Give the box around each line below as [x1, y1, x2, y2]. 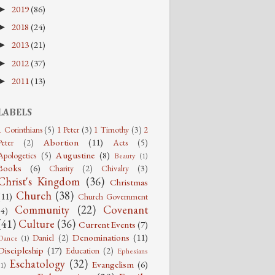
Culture [18, 216, 55, 231]
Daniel [33, 231, 55, 243]
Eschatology [9, 256, 65, 271]
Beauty [114, 150, 136, 161]
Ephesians [117, 246, 148, 256]
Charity [49, 162, 74, 174]
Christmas [110, 176, 149, 188]
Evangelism [92, 258, 134, 271]
